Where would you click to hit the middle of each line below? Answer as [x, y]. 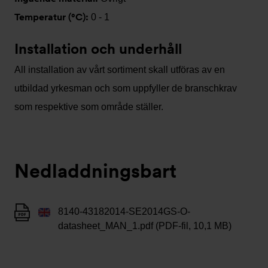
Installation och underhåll [98, 49]
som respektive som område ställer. [89, 107]
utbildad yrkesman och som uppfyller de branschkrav [126, 88]
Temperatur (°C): [53, 17]
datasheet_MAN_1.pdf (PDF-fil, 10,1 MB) [145, 226]
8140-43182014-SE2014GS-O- [124, 211]
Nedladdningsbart [95, 171]
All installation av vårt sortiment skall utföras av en [120, 70]
